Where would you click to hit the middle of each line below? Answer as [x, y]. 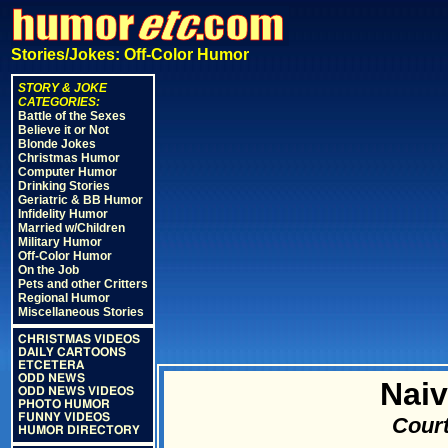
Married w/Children [71, 228]
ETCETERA [51, 365]
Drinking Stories [64, 186]
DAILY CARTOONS [72, 352]
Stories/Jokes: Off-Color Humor [130, 54]
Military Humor [60, 242]
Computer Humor [67, 172]
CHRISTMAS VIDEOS [79, 339]
